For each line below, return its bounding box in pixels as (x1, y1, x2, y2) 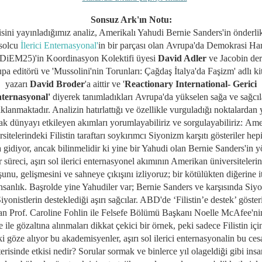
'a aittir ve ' (85, 78, 125, 89)
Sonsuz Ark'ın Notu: (90, 14, 172, 25)
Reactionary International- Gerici (125, 78, 257, 89)
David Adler (158, 53, 206, 63)
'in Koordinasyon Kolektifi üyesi (35, 53, 158, 63)
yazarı (5, 78, 30, 89)
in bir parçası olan (98, 40, 166, 50)
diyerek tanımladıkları (52, 91, 135, 102)
